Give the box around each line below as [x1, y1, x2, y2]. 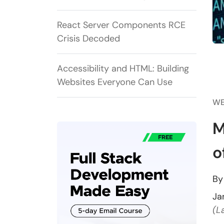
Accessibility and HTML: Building [57, 62, 189, 75]
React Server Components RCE [57, 19, 185, 31]
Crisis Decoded [57, 32, 120, 45]
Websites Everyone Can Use [57, 76, 172, 88]
